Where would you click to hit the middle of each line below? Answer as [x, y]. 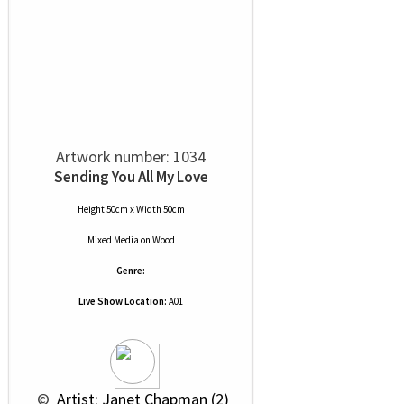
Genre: [131, 271]
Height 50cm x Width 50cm [131, 209]
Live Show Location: [123, 301]
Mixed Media [113, 240]
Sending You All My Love [131, 177]
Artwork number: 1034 [131, 156]
